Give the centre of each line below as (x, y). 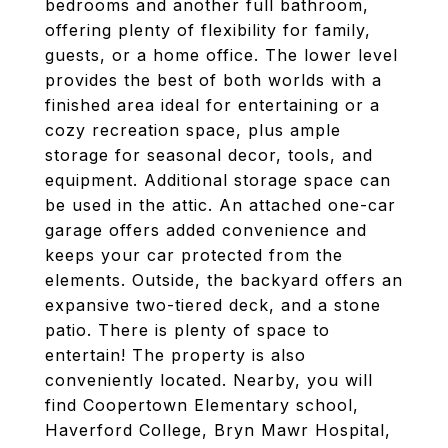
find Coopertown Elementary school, (202, 405)
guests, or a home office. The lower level (221, 55)
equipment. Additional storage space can (218, 180)
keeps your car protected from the (194, 255)
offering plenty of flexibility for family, (208, 30)
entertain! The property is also (175, 355)
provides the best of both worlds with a (213, 80)
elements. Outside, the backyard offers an (224, 280)
